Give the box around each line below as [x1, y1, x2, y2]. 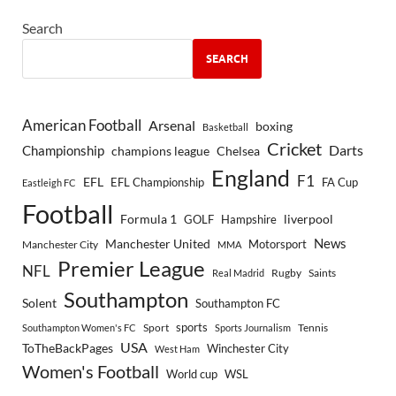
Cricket [267, 138, 322, 160]
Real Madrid [212, 267, 264, 279]
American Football [22, 116, 141, 135]
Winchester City [207, 341, 289, 356]
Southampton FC [195, 296, 280, 311]
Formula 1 [120, 211, 177, 227]
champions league [111, 144, 209, 159]
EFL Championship [110, 175, 204, 190]
